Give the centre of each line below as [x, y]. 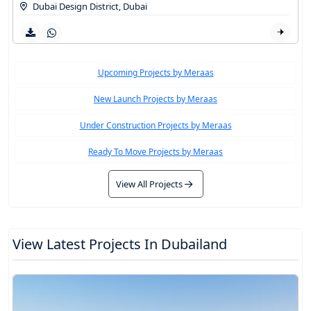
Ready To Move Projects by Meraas [155, 152]
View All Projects [150, 184]
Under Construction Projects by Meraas [155, 126]
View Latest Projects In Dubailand [120, 244]
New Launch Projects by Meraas [155, 99]
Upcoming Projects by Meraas [155, 73]
